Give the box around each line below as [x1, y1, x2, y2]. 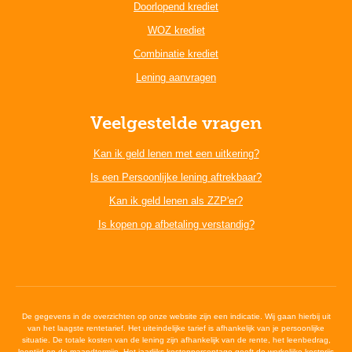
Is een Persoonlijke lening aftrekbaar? [90, 170, 262, 183]
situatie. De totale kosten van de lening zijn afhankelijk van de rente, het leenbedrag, [21, 335, 331, 344]
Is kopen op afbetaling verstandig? [97, 218, 255, 230]
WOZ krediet [147, 24, 205, 36]
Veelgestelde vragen [90, 112, 262, 134]
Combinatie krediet [134, 47, 218, 60]
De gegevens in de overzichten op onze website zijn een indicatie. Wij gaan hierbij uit [21, 311, 331, 321]
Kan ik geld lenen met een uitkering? [93, 147, 259, 159]
